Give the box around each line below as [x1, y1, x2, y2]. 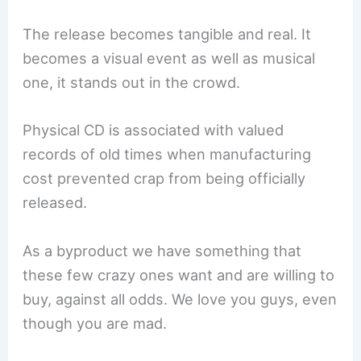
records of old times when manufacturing [23, 145, 312, 164]
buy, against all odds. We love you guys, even [23, 289, 338, 308]
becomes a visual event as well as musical [23, 49, 316, 68]
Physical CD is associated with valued [23, 121, 284, 139]
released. [23, 193, 88, 212]
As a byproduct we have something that [23, 241, 302, 259]
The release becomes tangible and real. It [23, 25, 312, 44]
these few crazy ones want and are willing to [23, 265, 335, 284]
